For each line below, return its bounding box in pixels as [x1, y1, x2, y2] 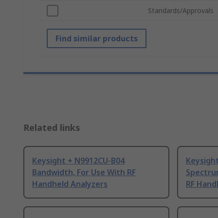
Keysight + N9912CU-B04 [32, 155, 125, 166]
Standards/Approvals [148, 6, 214, 16]
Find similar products [55, 33, 138, 44]
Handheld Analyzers [32, 179, 108, 190]
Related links [23, 122, 80, 134]
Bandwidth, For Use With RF [32, 167, 136, 178]
